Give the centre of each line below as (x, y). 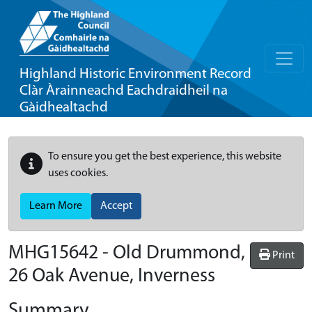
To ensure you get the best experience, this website (165, 157)
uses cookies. (78, 173)
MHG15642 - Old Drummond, (127, 253)
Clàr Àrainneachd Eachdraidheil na (124, 91)
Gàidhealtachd (64, 108)
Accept (116, 206)
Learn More (56, 206)
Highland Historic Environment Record (135, 74)
